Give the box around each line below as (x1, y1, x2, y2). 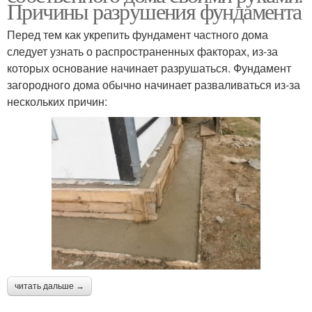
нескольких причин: (7, 93, 107, 110)
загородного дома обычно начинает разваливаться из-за (7, 77, 300, 93)
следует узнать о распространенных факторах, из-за (7, 43, 278, 60)
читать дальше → (15, 281, 84, 291)
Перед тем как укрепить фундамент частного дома (7, 26, 268, 43)
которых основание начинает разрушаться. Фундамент (7, 60, 291, 77)
